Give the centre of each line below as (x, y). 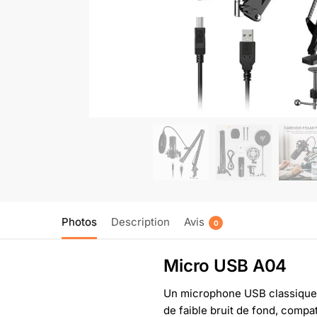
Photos (79, 221)
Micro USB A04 (225, 266)
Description (140, 221)
